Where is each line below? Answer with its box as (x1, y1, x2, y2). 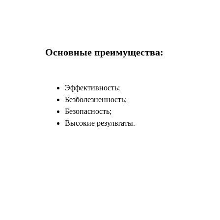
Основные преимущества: (45, 47, 164, 57)
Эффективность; (65, 83, 120, 92)
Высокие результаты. (65, 119, 135, 127)
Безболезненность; (65, 95, 127, 104)
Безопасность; (65, 107, 111, 115)
